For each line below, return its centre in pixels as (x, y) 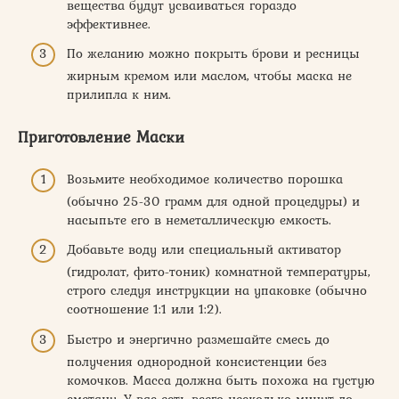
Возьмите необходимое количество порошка (205, 179)
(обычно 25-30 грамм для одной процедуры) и (213, 201)
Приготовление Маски (101, 137)
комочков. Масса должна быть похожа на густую (221, 380)
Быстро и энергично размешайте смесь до (198, 339)
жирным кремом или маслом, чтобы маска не (209, 76)
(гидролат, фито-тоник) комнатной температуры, (219, 272)
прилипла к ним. (119, 94)
